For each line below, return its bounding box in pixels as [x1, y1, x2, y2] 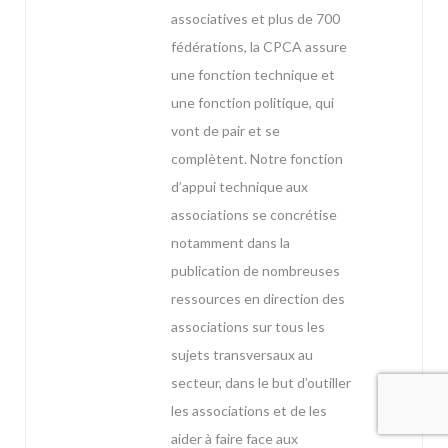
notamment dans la [171, 234, 290, 252]
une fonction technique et [171, 66, 335, 84]
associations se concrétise [171, 206, 337, 224]
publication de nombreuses [171, 262, 340, 280]
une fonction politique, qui [171, 94, 334, 112]
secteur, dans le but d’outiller [171, 374, 351, 392]
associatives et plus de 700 [171, 10, 340, 28]
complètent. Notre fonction [171, 150, 343, 168]
